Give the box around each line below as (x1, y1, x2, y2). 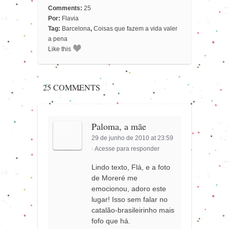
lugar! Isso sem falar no (91, 195, 168, 204)
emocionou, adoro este (91, 185, 167, 193)
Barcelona (62, 25, 90, 32)
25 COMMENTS (42, 81, 100, 93)
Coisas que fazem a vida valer (94, 25, 177, 32)
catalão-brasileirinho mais (91, 206, 175, 215)
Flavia (62, 14, 79, 22)
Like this (48, 45, 71, 53)
